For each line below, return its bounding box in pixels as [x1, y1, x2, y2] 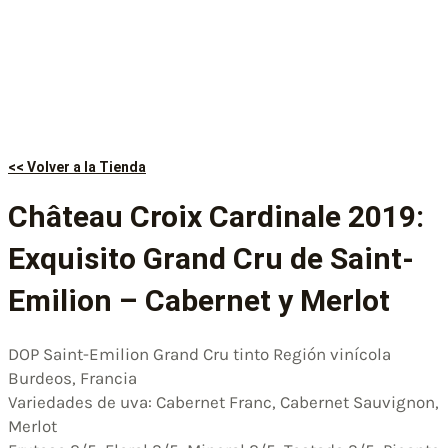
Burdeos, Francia [8, 367, 137, 388]
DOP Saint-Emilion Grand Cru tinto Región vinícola [8, 343, 391, 364]
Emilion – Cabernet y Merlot [8, 282, 390, 318]
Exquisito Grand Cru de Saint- [8, 240, 414, 276]
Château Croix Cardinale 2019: [8, 198, 424, 234]
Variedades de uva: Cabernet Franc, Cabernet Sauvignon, [8, 391, 439, 412]
